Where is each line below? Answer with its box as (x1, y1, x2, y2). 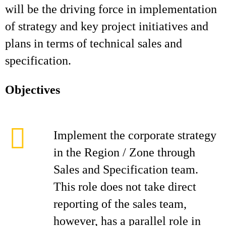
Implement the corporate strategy (53, 129, 216, 142)
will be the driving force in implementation (5, 3, 217, 16)
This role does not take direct (53, 180, 196, 193)
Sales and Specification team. (53, 163, 198, 176)
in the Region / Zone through (53, 146, 195, 159)
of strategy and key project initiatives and (5, 20, 208, 33)
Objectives (5, 83, 60, 96)
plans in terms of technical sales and (5, 37, 182, 50)
